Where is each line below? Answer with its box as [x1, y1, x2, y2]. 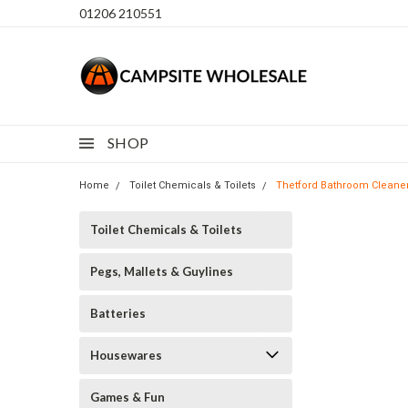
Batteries [90, 306, 146, 321]
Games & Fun [90, 390, 165, 404]
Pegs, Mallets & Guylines [90, 264, 233, 279]
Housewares [90, 348, 162, 362]
